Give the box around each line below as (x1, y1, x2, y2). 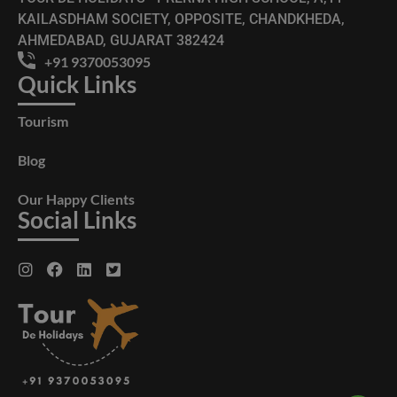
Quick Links (18, 70, 136, 98)
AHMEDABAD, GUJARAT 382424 (18, 32, 224, 49)
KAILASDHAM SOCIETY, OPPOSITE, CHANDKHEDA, (18, 11, 345, 27)
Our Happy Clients (18, 191, 135, 207)
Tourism (18, 113, 68, 129)
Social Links (18, 206, 136, 234)
